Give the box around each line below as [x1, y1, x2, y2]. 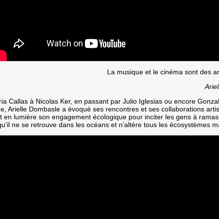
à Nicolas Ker [30, 97, 70, 105]
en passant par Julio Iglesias [74, 97, 162, 105]
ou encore [162, 97, 197, 105]
